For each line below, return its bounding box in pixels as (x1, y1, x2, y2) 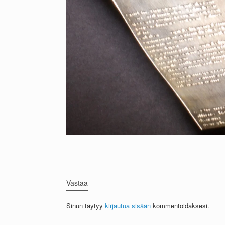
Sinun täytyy (66, 201, 105, 211)
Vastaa (66, 178, 88, 188)
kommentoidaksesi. (151, 201, 209, 211)
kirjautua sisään (105, 201, 151, 211)
